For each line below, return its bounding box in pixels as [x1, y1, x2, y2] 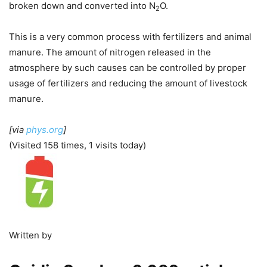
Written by [9, 229, 52, 241]
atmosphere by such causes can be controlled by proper [9, 62, 246, 73]
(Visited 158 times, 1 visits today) [9, 139, 146, 151]
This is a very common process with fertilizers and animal [9, 31, 252, 42]
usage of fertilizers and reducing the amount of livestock [9, 77, 247, 89]
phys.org [26, 124, 63, 135]
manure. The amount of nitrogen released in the [9, 46, 211, 58]
